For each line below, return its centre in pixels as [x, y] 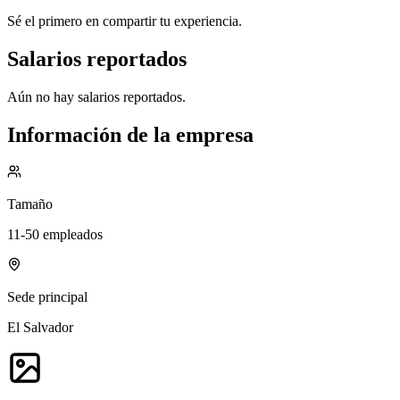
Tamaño [30, 204]
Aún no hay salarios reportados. [96, 96]
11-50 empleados [55, 235]
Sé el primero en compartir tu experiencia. [125, 21]
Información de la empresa [130, 134]
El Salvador [40, 328]
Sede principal [47, 297]
